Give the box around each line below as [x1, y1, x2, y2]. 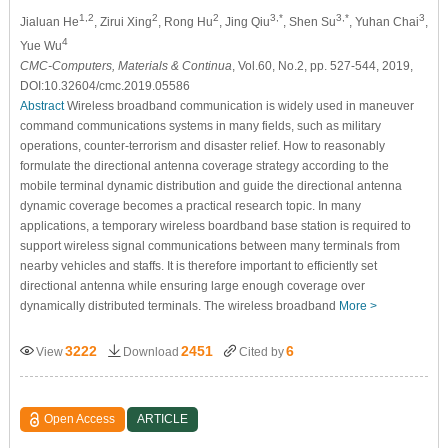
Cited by [238, 344, 284, 359]
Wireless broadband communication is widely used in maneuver [63, 98, 414, 113]
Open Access [44, 411, 116, 426]
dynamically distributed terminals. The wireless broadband [19, 298, 339, 313]
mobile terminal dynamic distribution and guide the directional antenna [19, 178, 402, 193]
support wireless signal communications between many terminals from [19, 238, 400, 253]
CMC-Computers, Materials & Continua [19, 58, 232, 73]
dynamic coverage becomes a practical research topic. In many [19, 198, 361, 213]
